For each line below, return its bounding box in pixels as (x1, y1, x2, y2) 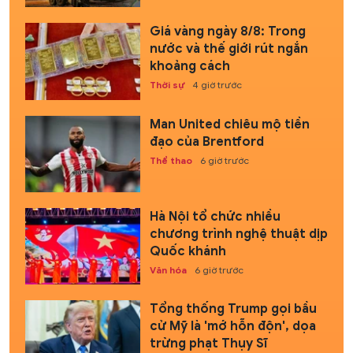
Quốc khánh (149, 243, 226, 259)
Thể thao (149, 154, 192, 166)
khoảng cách (149, 58, 230, 75)
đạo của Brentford (149, 133, 264, 150)
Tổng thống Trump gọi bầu (149, 301, 317, 318)
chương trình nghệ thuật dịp (149, 225, 328, 242)
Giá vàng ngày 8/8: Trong (149, 24, 306, 40)
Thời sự (149, 79, 184, 91)
